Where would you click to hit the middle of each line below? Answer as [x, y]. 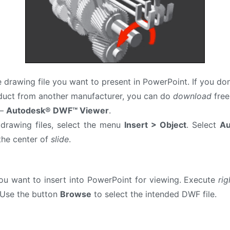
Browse [76, 194]
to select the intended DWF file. [154, 194]
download [193, 96]
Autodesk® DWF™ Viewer [58, 111]
